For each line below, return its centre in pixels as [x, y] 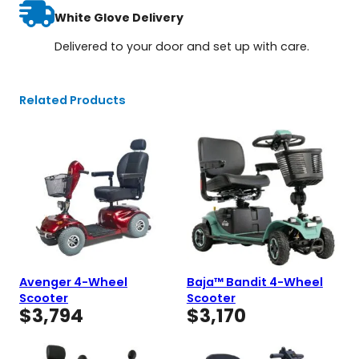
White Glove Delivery [119, 18]
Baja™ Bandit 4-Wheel [254, 282]
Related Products [73, 100]
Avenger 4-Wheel [73, 282]
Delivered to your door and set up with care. [182, 46]
